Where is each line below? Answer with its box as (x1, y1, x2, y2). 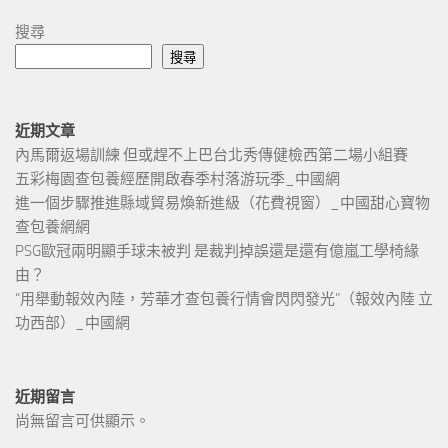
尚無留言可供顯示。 (15, 412, 150, 431)
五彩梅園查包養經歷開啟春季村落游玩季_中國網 (15, 170, 340, 189)
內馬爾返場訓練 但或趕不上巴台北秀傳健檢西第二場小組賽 (15, 146, 408, 165)
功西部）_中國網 (15, 314, 130, 333)
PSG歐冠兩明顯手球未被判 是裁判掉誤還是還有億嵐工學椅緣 (15, 242, 419, 261)
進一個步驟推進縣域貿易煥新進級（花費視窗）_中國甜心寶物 (15, 194, 430, 213)
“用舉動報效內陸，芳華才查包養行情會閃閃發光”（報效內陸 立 (15, 290, 433, 309)
